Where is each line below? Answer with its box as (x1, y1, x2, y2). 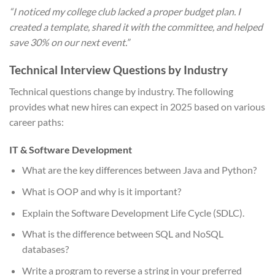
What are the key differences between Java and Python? (21, 164, 257, 176)
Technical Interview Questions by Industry (9, 62, 228, 77)
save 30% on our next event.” (9, 36, 130, 48)
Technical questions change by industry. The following (9, 85, 233, 97)
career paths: (9, 115, 64, 128)
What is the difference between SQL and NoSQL (21, 228, 223, 240)
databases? (21, 243, 69, 255)
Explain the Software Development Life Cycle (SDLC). (21, 206, 244, 219)
